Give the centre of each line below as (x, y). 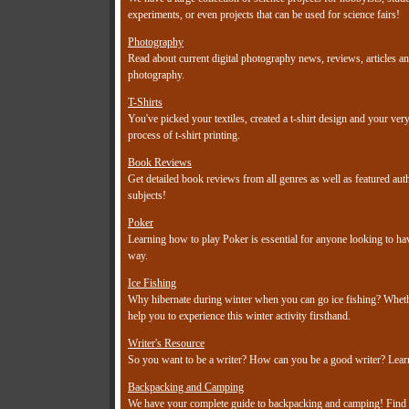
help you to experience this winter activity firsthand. (239, 316)
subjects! (147, 196)
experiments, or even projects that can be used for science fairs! (264, 15)
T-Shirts (145, 103)
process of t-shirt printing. (184, 136)
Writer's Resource (166, 344)
